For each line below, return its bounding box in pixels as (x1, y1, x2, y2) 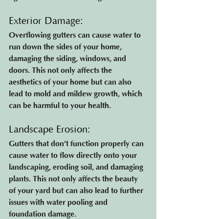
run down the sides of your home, (9, 43, 124, 51)
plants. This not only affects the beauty (9, 175, 140, 183)
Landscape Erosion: (9, 124, 93, 135)
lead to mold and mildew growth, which (9, 89, 144, 98)
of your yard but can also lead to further (9, 186, 145, 195)
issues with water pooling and (9, 198, 109, 207)
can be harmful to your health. (9, 101, 111, 110)
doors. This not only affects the (9, 66, 114, 75)
